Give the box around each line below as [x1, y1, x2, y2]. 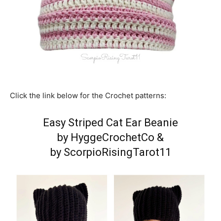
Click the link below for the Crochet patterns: [10, 91, 166, 100]
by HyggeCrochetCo [57, 131, 154, 144]
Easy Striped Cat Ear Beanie [43, 116, 178, 129]
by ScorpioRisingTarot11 [50, 146, 171, 158]
